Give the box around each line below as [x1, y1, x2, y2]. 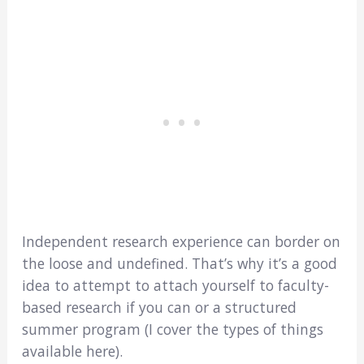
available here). [21, 340, 123, 361]
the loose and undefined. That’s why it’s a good [21, 253, 337, 273]
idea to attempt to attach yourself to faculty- [21, 275, 329, 295]
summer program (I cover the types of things [21, 318, 323, 339]
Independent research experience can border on [21, 231, 340, 251]
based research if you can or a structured [21, 297, 297, 317]
